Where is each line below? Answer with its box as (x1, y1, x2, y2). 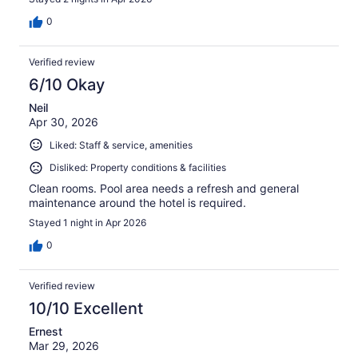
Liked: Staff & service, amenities (50, 138, 193, 151)
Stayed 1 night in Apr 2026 (29, 217, 146, 229)
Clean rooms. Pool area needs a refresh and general (29, 181, 299, 196)
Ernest (29, 324, 62, 339)
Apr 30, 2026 (29, 114, 98, 129)
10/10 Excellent (29, 299, 143, 319)
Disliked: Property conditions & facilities (50, 161, 226, 174)
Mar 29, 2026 (29, 339, 99, 353)
